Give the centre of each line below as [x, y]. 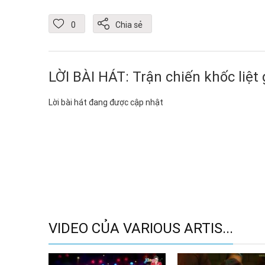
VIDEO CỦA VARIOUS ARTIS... [141, 228]
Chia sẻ [129, 25]
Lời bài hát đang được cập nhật [106, 102]
